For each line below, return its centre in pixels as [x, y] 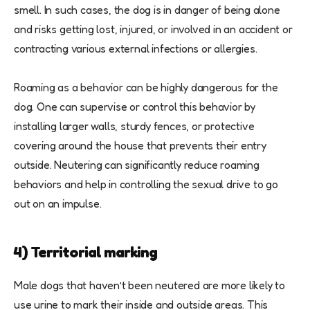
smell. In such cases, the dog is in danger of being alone [147, 10]
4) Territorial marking [85, 252]
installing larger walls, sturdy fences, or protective [134, 126]
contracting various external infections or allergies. [136, 49]
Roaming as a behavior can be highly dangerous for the [146, 88]
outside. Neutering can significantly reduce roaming [137, 165]
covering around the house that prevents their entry [140, 146]
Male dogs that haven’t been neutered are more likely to [149, 285]
